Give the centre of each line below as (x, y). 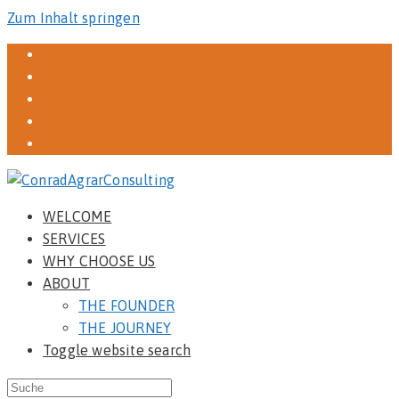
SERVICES (74, 239)
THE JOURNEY (125, 328)
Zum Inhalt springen (73, 18)
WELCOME (77, 216)
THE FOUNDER (127, 305)
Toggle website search (117, 350)
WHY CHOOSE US (99, 261)
